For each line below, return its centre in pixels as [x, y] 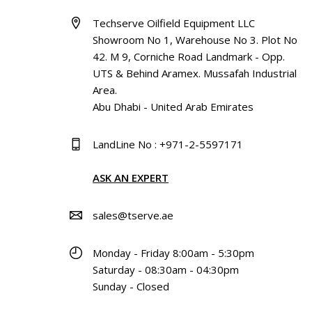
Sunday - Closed [131, 287]
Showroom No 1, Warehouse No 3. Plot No [195, 40]
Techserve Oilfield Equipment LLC [174, 23]
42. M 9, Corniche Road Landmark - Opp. [189, 57]
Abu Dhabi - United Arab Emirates [173, 107]
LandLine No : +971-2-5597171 [168, 145]
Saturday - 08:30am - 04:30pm [166, 270]
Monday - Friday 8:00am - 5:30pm [174, 253]
